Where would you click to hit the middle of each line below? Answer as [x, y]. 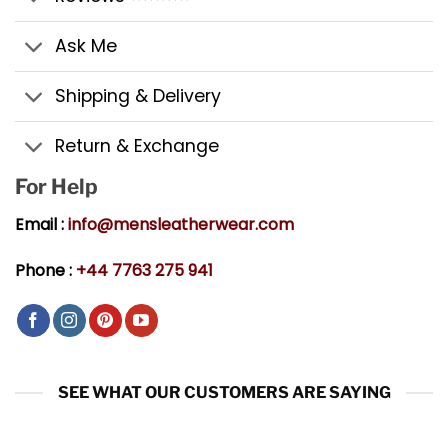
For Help [56, 186]
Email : [41, 225]
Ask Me [86, 46]
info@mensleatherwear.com [181, 225]
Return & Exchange [137, 146]
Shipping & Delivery [138, 96]
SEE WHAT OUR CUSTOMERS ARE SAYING [224, 393]
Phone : [45, 271]
